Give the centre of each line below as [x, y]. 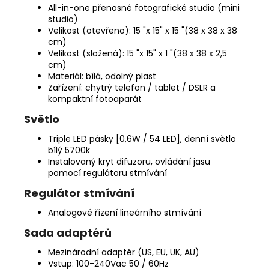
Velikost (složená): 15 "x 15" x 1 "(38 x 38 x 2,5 [138, 54]
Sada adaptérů [68, 233]
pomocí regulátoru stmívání [107, 173]
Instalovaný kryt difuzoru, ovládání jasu [129, 162]
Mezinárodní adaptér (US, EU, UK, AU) [124, 252]
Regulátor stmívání [79, 193]
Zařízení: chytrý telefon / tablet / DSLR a [132, 88]
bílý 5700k [69, 150]
